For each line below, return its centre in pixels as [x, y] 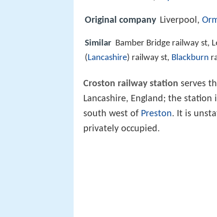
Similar [98, 44]
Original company [120, 21]
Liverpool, [181, 21]
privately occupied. [122, 129]
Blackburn [190, 58]
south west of [112, 114]
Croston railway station [131, 84]
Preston [156, 114]
